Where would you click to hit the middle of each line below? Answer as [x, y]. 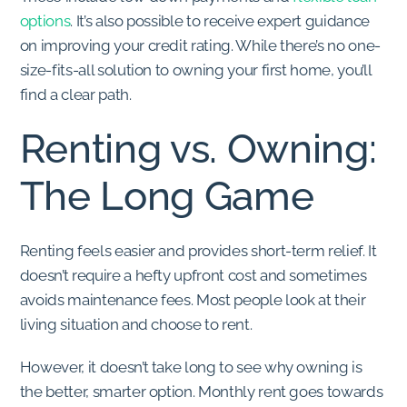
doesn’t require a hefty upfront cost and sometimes [193, 276]
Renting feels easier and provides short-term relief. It [198, 251]
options [45, 21]
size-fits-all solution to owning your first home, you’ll [195, 70]
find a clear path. [75, 95]
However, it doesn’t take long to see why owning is [191, 367]
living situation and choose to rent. [136, 325]
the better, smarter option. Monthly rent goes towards [201, 392]
